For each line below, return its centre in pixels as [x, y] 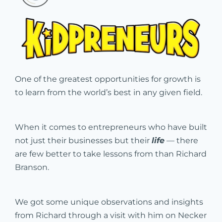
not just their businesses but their [83, 140]
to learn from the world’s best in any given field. [110, 92]
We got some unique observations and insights [109, 202]
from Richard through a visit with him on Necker [111, 215]
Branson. [33, 167]
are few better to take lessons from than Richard [111, 154]
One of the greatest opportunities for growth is [108, 79]
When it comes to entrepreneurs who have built [111, 127]
